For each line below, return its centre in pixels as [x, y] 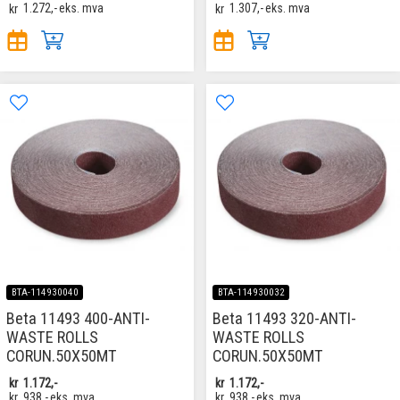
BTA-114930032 [251, 292]
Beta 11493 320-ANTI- [284, 318]
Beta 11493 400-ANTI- [78, 318]
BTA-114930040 [45, 292]
